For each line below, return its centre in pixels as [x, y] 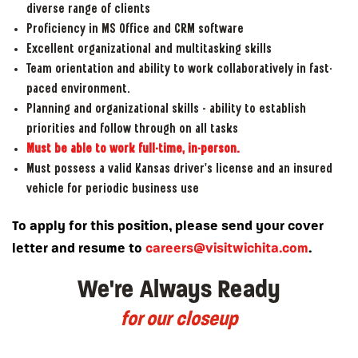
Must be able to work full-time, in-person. [133, 149]
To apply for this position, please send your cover [168, 226]
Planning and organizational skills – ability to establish [166, 109]
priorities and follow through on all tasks [132, 129]
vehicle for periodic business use [112, 189]
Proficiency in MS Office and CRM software [135, 30]
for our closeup [179, 319]
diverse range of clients [88, 10]
